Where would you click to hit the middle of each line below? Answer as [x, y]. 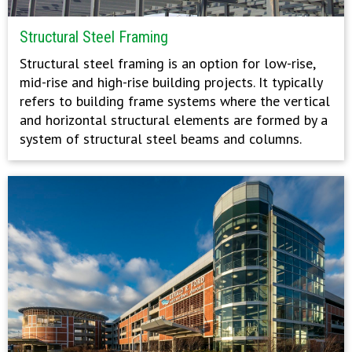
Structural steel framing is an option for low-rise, [167, 63]
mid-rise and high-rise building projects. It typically [171, 82]
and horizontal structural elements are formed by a [174, 119]
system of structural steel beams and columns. [161, 138]
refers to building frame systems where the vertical [175, 101]
